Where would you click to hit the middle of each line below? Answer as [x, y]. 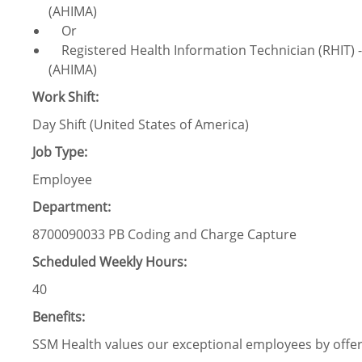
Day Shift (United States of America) [141, 125]
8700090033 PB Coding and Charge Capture [164, 235]
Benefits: [59, 317]
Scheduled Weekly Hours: [109, 262]
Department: [72, 207]
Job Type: [60, 152]
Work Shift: [65, 97]
